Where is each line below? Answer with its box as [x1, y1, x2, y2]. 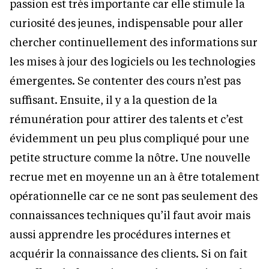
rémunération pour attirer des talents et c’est [10, 112, 243, 127]
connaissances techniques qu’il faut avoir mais [10, 208, 250, 223]
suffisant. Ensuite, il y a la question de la [10, 92, 217, 107]
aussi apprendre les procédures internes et [10, 227, 231, 242]
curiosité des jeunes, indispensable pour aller [10, 16, 243, 31]
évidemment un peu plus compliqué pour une [10, 131, 249, 146]
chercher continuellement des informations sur [10, 35, 258, 50]
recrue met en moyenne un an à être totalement [10, 169, 259, 184]
